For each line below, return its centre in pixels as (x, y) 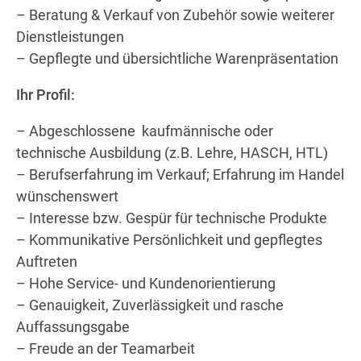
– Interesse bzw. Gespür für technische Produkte (172, 218)
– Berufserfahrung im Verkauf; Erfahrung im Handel (180, 174)
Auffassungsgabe (73, 327)
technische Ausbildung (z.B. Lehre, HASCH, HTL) (172, 153)
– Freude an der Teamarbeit (106, 349)
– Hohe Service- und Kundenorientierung (146, 283)
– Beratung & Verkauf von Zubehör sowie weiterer (175, 15)
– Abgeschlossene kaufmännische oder (145, 131)
